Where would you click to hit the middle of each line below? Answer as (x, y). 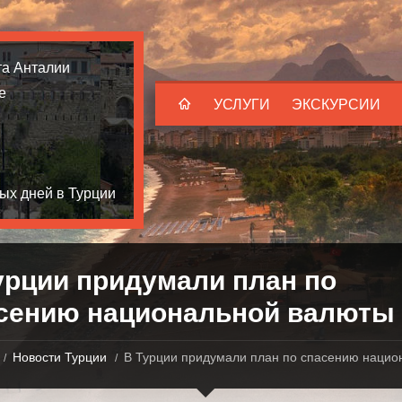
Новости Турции (59, 357)
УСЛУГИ (242, 105)
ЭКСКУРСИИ (336, 105)
